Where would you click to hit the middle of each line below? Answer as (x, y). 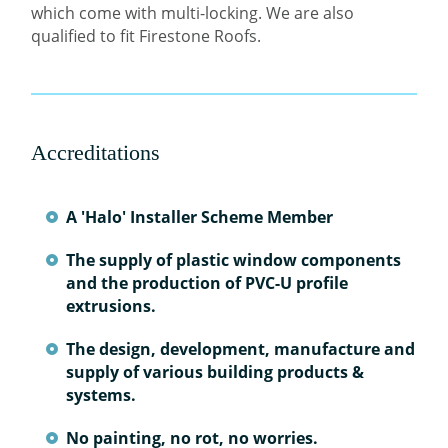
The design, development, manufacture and (241, 349)
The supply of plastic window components (234, 260)
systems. (101, 395)
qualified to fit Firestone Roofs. (146, 36)
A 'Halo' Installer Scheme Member (200, 217)
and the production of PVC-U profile (207, 283)
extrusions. (111, 306)
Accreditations (96, 153)
